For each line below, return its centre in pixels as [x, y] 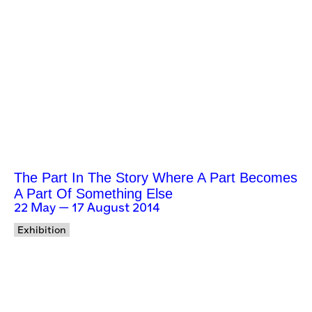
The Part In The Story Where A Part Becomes [156, 178]
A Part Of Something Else [93, 194]
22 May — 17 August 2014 [87, 209]
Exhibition [42, 230]
